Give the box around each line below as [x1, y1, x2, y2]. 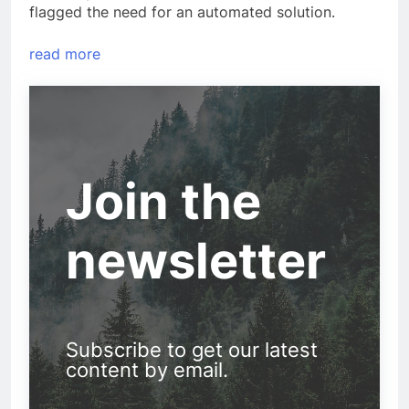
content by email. [66, 357, 228, 382]
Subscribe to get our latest [66, 337, 318, 362]
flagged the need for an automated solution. [29, 2, 335, 21]
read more [29, 44, 100, 63]
